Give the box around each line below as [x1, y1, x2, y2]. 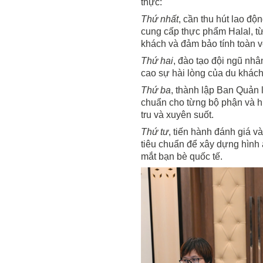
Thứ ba [141, 85, 171, 96]
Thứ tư [141, 127, 168, 137]
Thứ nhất [141, 14, 178, 25]
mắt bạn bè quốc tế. [141, 151, 222, 162]
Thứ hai [141, 56, 173, 66]
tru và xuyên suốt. [141, 110, 214, 120]
